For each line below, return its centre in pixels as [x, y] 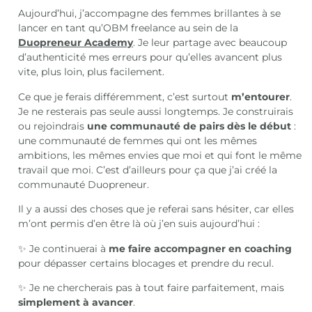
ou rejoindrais [53, 126]
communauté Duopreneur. [84, 184]
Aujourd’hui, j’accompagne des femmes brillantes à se [150, 14]
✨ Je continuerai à [64, 248]
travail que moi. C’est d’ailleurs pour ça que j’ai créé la [148, 170]
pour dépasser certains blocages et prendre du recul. [146, 263]
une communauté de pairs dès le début [189, 126]
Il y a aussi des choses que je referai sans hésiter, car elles [156, 209]
